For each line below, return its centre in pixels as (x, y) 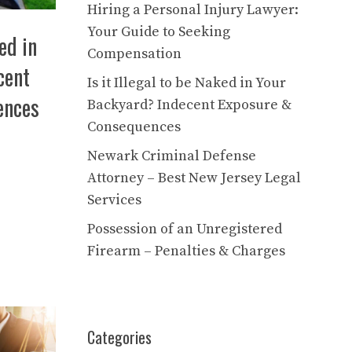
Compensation (134, 54)
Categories (119, 337)
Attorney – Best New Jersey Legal (194, 178)
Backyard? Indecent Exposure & (189, 105)
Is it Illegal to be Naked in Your (187, 83)
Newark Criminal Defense (172, 156)
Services (114, 200)
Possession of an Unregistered (185, 229)
